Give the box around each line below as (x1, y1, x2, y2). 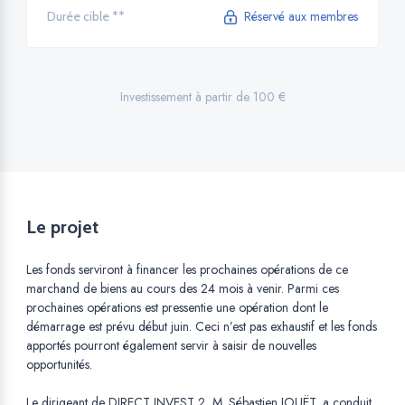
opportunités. (26, 355, 92, 374)
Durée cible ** (47, 8, 125, 25)
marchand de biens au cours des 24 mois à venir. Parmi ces (26, 279, 339, 298)
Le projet (26, 216, 99, 239)
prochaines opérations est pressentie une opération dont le (26, 298, 328, 317)
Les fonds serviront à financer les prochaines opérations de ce (26, 260, 348, 279)
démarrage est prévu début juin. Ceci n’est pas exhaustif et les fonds (26, 317, 377, 336)
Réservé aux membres (244, 7, 358, 26)
